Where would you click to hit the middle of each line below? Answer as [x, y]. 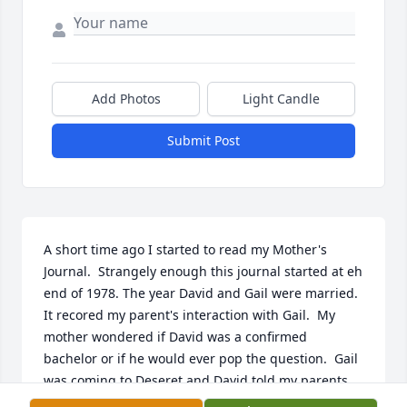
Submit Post [203, 141]
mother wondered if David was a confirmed [175, 337]
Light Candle [281, 99]
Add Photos [126, 99]
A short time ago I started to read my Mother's [185, 250]
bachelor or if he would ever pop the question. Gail [201, 359]
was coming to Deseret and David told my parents [196, 381]
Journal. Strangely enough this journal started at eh [203, 272]
